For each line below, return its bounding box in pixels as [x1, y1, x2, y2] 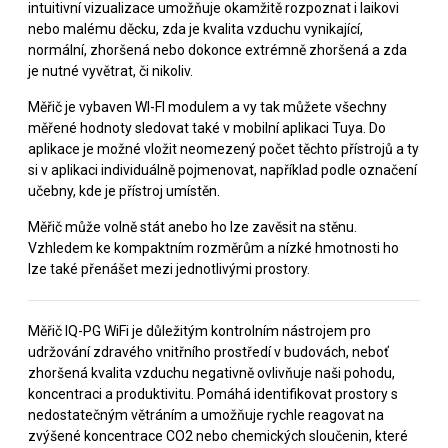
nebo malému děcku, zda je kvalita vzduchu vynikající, [28, 20, 363, 37]
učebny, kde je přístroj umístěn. [28, 182, 220, 199]
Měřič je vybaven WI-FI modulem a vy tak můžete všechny [28, 98, 387, 115]
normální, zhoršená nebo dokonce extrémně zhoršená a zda [28, 41, 407, 58]
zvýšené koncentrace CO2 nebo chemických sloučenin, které [28, 427, 408, 444]
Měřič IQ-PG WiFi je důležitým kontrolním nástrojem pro [28, 322, 371, 339]
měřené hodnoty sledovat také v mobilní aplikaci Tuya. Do [28, 119, 386, 136]
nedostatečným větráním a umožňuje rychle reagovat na [28, 406, 384, 423]
